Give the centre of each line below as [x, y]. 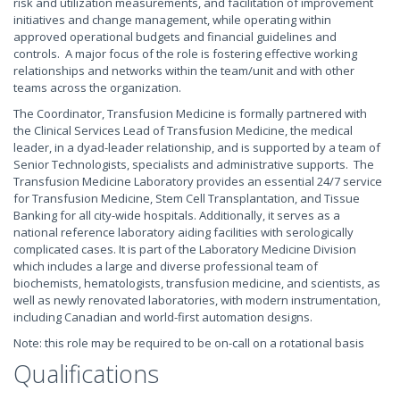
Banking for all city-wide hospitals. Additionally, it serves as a [177, 215]
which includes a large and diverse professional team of [166, 266]
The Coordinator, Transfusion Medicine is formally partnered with [190, 113]
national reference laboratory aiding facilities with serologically [183, 232]
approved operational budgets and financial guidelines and [175, 36]
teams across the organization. [97, 87]
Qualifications [86, 373]
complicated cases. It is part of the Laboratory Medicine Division [185, 249]
